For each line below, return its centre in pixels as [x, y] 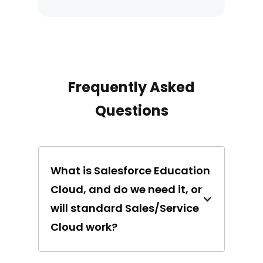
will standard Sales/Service [125, 208]
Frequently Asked [131, 87]
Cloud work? [84, 227]
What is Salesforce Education [130, 171]
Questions [131, 111]
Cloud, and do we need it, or [126, 190]
